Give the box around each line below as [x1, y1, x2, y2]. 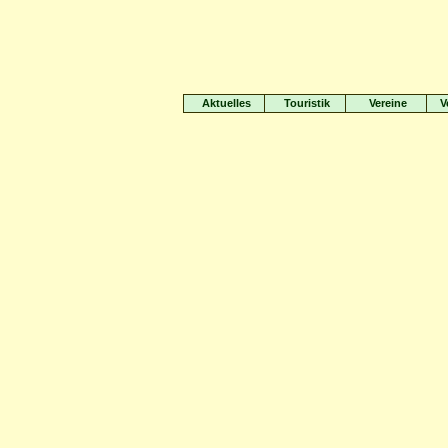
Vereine [369, 97, 407, 109]
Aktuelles [201, 97, 251, 109]
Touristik [284, 97, 330, 109]
